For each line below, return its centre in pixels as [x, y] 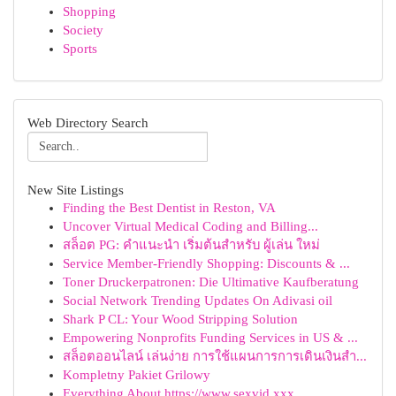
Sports [80, 49]
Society [83, 30]
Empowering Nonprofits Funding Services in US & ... [210, 338]
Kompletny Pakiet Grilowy [137, 375]
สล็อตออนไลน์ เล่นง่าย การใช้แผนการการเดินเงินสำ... [215, 356]
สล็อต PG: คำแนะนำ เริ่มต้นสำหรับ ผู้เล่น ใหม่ [191, 245]
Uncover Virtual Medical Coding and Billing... [190, 226]
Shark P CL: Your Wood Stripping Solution [180, 319]
